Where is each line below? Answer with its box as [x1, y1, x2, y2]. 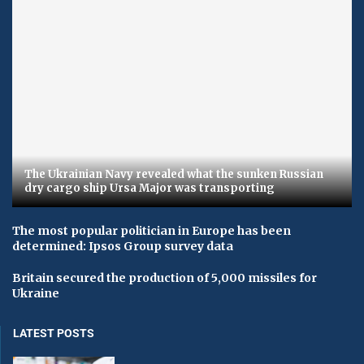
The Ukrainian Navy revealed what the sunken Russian [24, 167, 323, 182]
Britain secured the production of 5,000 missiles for [12, 271, 317, 286]
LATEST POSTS [13, 327, 94, 340]
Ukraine [12, 286, 59, 301]
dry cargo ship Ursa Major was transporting [24, 181, 275, 196]
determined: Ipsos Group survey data [12, 239, 233, 254]
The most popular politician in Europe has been [12, 223, 291, 239]
